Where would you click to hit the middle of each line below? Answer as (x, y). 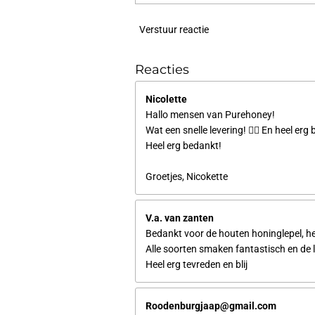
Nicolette (166, 99)
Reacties (162, 70)
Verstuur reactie (174, 29)
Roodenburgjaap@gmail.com (211, 306)
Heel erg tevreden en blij (197, 264)
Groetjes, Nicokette (187, 176)
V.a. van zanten (180, 218)
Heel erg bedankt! (184, 145)
